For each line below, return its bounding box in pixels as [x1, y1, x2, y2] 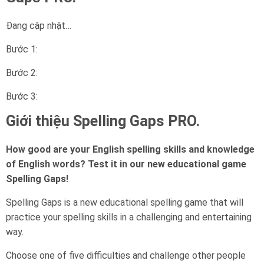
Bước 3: [6, 91, 40, 102]
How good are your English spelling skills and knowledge [6, 144, 255, 155]
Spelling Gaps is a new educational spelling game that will [6, 197, 243, 208]
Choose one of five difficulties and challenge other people [6, 250, 246, 261]
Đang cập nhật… [6, 20, 71, 31]
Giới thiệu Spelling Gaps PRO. [6, 113, 200, 130]
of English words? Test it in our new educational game [6, 159, 246, 170]
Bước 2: [6, 67, 40, 78]
